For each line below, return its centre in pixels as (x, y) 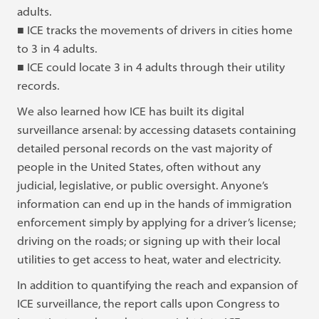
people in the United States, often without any (139, 167)
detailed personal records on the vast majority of (145, 148)
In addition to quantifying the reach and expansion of (158, 285)
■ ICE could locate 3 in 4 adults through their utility (151, 67)
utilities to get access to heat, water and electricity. (149, 259)
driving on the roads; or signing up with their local (149, 241)
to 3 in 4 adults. (57, 48)
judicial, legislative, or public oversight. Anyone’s (143, 185)
